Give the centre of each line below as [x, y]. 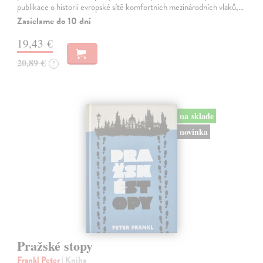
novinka [193, 131]
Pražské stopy [55, 245]
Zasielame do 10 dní [54, 21]
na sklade [196, 116]
